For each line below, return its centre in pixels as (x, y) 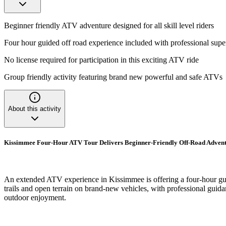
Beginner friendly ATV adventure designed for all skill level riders (109, 25)
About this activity (35, 108)
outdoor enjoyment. (35, 198)
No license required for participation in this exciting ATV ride (101, 60)
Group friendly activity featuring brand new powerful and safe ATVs (113, 77)
